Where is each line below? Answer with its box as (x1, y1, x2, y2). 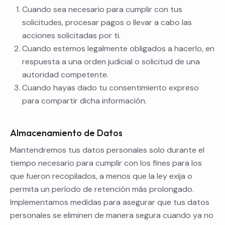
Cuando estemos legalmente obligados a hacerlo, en (22, 43, 214, 54)
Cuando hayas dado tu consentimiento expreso (22, 82, 199, 93)
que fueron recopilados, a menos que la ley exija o (10, 171, 192, 182)
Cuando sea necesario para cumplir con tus (22, 4, 182, 15)
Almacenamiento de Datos (10, 127, 123, 139)
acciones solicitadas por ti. (22, 30, 121, 41)
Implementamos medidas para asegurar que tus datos (10, 197, 209, 208)
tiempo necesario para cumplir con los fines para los (10, 158, 202, 169)
